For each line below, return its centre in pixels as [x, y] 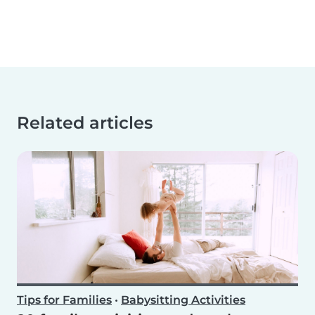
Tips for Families [64, 300]
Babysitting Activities [183, 300]
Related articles [85, 123]
